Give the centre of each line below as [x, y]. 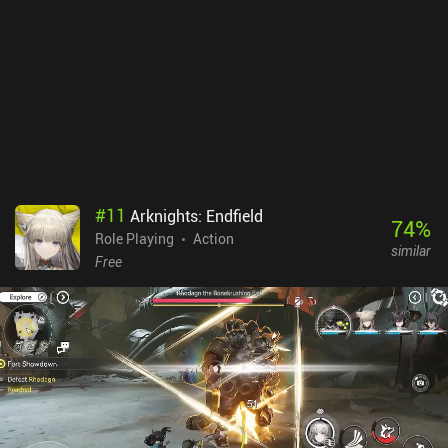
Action [213, 238]
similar [410, 251]
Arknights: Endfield [196, 215]
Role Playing [134, 238]
